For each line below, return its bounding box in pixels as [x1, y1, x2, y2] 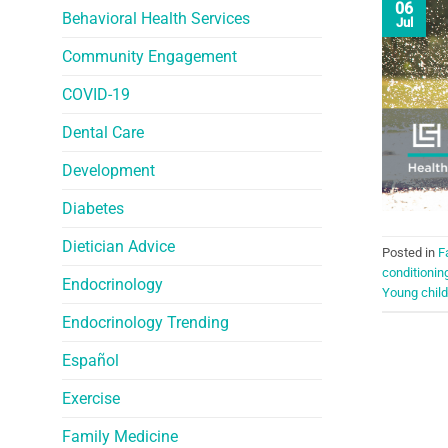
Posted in [382, 245, 438, 261]
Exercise [62, 388, 120, 408]
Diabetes [62, 198, 124, 218]
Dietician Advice [62, 236, 175, 256]
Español [62, 350, 119, 370]
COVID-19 [62, 84, 130, 104]
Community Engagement [62, 46, 237, 66]
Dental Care [62, 122, 144, 142]
